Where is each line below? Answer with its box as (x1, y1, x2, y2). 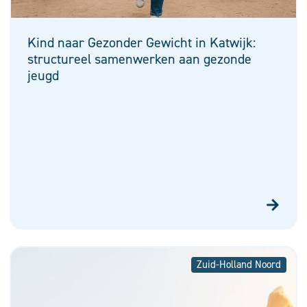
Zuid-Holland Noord (197, 258, 281, 272)
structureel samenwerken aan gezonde (27, 49, 251, 68)
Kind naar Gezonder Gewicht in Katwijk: (27, 33, 256, 51)
